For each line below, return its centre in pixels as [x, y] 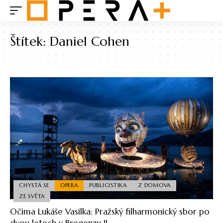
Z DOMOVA [155, 185]
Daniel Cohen [90, 41]
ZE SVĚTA [32, 196]
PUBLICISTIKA [108, 185]
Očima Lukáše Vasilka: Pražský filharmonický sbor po [110, 211]
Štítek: [30, 41]
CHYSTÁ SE [34, 185]
